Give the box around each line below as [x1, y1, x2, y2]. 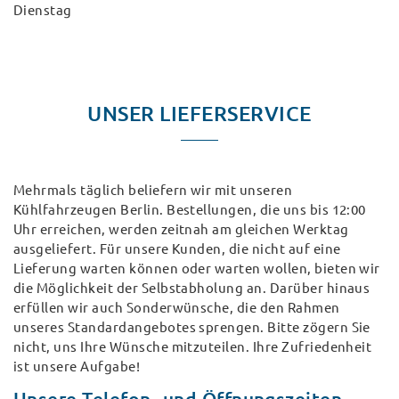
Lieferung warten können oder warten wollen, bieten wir [13, 261, 380, 277]
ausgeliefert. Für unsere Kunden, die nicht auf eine [13, 241, 341, 257]
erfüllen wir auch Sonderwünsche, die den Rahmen [13, 300, 340, 316]
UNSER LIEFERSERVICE [87, 102, 312, 126]
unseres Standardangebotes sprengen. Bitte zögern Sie [13, 320, 370, 336]
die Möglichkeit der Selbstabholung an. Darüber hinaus [13, 281, 370, 297]
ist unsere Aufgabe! [13, 359, 141, 375]
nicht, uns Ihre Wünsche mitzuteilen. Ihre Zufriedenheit [13, 339, 372, 355]
